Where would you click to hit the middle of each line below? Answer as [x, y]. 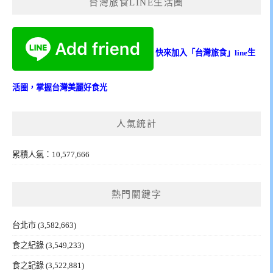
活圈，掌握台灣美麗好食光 [60, 87]
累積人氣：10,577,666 [51, 154]
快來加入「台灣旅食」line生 [205, 53]
